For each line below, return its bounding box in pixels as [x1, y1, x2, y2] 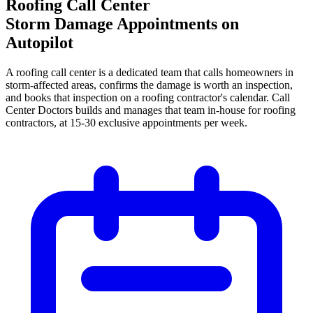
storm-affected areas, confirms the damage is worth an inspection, [6, 78, 293, 91]
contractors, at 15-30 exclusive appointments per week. [6, 116, 247, 129]
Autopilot [6, 33, 73, 52]
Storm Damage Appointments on [6, 14, 239, 33]
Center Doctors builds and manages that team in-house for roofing [6, 103, 296, 116]
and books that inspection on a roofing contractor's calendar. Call [6, 91, 290, 103]
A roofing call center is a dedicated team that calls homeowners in [6, 66, 293, 78]
